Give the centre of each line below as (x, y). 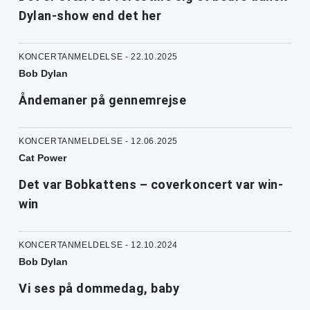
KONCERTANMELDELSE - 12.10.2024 (98, 245)
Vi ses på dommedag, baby (99, 288)
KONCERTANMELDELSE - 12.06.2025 (98, 141)
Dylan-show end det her (90, 15)
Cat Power (43, 157)
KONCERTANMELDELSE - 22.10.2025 (98, 56)
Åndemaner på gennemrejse (102, 100)
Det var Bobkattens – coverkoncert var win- (151, 184)
